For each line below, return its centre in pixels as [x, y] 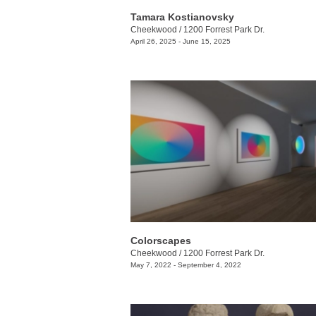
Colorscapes [161, 240]
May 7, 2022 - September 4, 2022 [186, 265]
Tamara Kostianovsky [182, 17]
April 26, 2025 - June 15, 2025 [181, 42]
